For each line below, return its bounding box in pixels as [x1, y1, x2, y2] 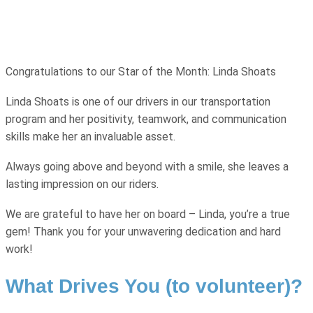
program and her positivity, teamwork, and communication [6, 112, 286, 126]
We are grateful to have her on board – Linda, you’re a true [6, 208, 290, 221]
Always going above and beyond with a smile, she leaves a [6, 160, 289, 173]
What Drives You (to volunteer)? [6, 275, 303, 298]
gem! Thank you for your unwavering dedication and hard [6, 225, 281, 238]
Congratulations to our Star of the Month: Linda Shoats [6, 65, 279, 78]
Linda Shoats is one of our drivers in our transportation [6, 95, 270, 108]
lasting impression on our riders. [6, 177, 159, 191]
